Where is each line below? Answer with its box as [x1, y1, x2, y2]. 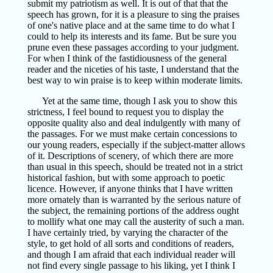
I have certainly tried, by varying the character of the [27, 227, 228, 238]
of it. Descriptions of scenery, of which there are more [27, 151, 233, 161]
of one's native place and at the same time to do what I [27, 20, 235, 30]
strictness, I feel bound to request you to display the [27, 107, 224, 117]
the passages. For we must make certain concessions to [27, 129, 237, 139]
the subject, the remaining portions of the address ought [27, 205, 239, 216]
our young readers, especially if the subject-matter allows [27, 140, 245, 150]
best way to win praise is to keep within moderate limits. [27, 75, 243, 85]
